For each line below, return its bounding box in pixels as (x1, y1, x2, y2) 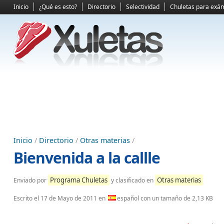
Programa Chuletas (50, 175, 107, 184)
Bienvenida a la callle (13, 147, 160, 168)
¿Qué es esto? (39, 2, 77, 11)
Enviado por (13, 176, 48, 184)
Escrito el (13, 194, 40, 202)
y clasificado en (109, 176, 155, 184)
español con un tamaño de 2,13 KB (117, 194, 213, 202)
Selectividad (126, 2, 159, 11)
